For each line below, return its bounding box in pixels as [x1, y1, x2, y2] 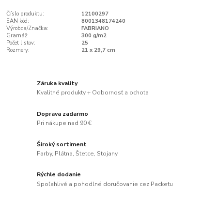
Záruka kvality [37, 79, 78, 87]
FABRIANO [81, 25, 109, 32]
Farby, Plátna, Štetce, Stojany [37, 150, 118, 158]
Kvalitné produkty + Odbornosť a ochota [37, 89, 149, 97]
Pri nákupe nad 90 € [37, 119, 92, 127]
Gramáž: [6, 32, 29, 40]
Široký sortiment [37, 140, 87, 148]
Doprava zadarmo [37, 109, 89, 118]
